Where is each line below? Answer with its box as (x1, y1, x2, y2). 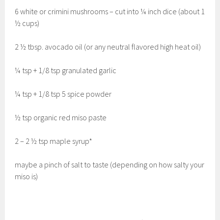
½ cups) (15, 18, 40, 28)
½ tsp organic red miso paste (15, 112, 107, 123)
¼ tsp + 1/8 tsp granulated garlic (15, 65, 117, 76)
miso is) (15, 171, 38, 182)
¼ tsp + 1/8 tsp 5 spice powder (15, 89, 112, 99)
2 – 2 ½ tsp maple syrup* (15, 136, 93, 146)
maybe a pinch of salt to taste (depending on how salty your (15, 160, 205, 170)
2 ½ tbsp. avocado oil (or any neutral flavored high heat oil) (15, 42, 201, 52)
